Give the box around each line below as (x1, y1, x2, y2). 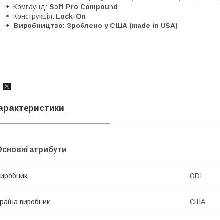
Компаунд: (13, 2, 49, 11)
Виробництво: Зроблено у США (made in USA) (13, 21, 178, 29)
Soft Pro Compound (49, 2, 118, 11)
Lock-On (56, 12, 86, 20)
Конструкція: (13, 12, 56, 20)
